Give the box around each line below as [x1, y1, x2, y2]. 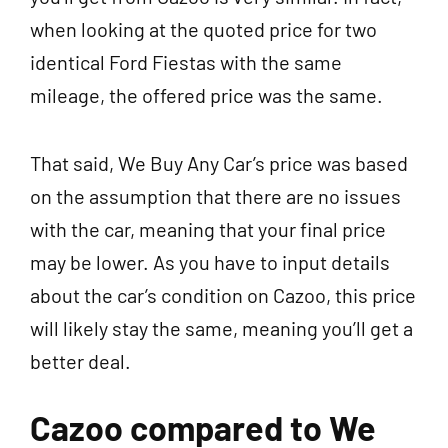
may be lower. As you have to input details [30, 250, 390, 275]
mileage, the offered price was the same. [30, 83, 383, 108]
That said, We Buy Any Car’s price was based [30, 151, 408, 176]
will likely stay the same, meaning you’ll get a [30, 316, 413, 341]
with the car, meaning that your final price [30, 217, 386, 242]
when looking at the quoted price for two [30, 17, 377, 42]
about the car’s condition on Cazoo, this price [30, 283, 416, 308]
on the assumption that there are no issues [30, 184, 401, 209]
